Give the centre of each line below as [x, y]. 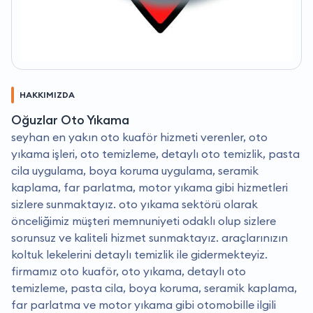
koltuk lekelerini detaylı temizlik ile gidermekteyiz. [139, 254]
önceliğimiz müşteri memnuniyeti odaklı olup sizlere [144, 220]
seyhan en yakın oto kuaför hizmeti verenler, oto [139, 137]
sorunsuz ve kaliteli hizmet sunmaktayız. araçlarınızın [150, 237]
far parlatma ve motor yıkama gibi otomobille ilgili [144, 304]
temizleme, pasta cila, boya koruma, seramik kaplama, [154, 287]
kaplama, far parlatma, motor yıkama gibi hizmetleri [150, 187]
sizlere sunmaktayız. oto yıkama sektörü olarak [134, 204]
